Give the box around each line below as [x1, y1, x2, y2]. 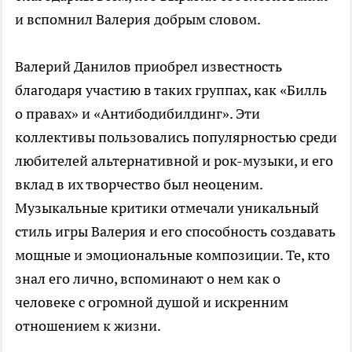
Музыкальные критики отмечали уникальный [15, 199, 319, 218]
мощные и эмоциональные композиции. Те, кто [15, 246, 330, 265]
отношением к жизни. [15, 317, 161, 335]
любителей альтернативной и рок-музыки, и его [15, 152, 333, 170]
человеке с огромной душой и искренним [15, 293, 288, 312]
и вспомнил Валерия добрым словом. [15, 10, 261, 29]
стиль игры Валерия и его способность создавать [15, 222, 335, 241]
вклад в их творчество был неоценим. [15, 175, 262, 194]
